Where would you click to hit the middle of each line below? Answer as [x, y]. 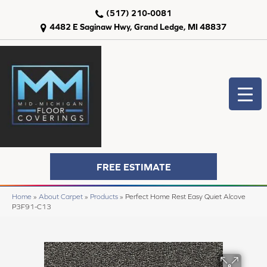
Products [104, 196]
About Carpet [61, 196]
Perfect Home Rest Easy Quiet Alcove [185, 196]
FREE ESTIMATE [133, 167]
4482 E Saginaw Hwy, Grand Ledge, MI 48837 [138, 27]
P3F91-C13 [32, 207]
